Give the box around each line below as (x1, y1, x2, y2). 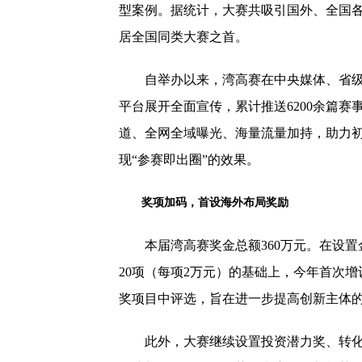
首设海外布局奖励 (198, 196, 288, 208)
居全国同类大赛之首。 (119, 30, 248, 44)
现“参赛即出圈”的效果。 (119, 153, 259, 166)
